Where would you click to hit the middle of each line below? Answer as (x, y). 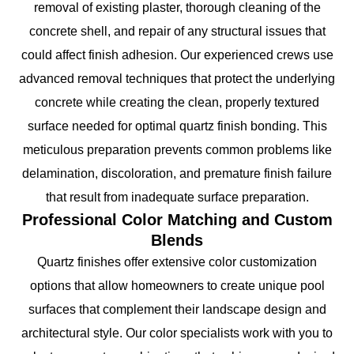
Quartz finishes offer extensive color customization (177, 262)
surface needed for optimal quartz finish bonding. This (177, 126)
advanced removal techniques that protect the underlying (177, 78)
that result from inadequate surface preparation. (177, 197)
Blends (177, 240)
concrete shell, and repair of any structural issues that (177, 31)
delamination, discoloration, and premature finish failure (177, 173)
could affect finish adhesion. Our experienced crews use (177, 55)
